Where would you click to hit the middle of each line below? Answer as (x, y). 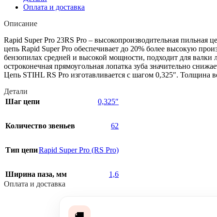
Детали (16, 91)
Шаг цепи (23, 101)
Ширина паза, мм (36, 174)
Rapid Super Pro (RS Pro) (79, 150)
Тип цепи (22, 150)
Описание (21, 23)
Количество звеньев (40, 125)
